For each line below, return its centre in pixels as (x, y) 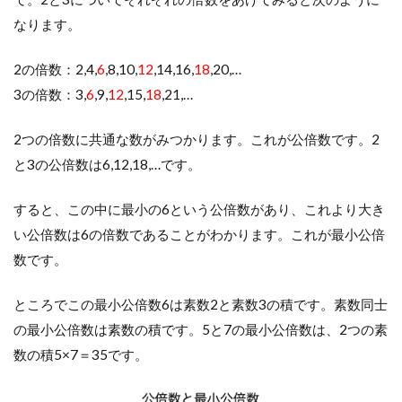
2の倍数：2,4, (55, 69)
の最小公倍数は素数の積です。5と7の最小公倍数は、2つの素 (201, 329)
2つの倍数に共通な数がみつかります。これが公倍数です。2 (197, 139)
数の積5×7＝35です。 (81, 354)
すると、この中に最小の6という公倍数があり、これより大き (199, 209)
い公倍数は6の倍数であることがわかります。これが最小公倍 (199, 234)
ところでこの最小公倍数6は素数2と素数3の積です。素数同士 (201, 304)
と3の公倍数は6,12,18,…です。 (107, 164)
